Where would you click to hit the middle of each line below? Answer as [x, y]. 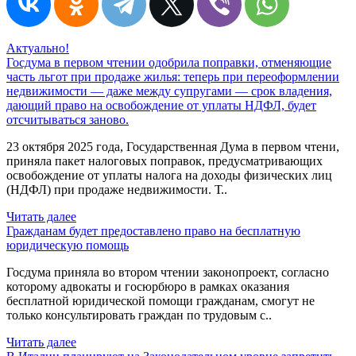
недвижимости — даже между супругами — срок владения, [169, 91]
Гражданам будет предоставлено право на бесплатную [153, 230]
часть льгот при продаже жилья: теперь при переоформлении [173, 76]
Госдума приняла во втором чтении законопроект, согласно [168, 272]
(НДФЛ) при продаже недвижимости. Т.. [117, 189]
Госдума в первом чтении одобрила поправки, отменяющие [169, 62]
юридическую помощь [68, 245]
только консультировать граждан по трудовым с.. [139, 315]
